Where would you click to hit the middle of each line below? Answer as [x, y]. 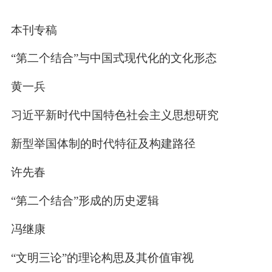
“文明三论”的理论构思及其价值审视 [102, 257]
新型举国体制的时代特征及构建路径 [103, 144]
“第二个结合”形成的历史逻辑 [85, 201]
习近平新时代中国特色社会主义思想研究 [114, 115]
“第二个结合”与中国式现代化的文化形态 [114, 58]
